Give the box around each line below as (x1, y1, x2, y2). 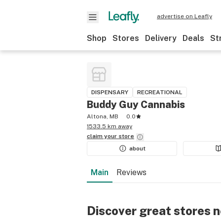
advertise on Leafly (157, 13, 212, 20)
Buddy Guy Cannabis (87, 99, 185, 110)
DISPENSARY (91, 89, 128, 96)
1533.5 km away (87, 123, 132, 130)
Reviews (116, 168, 147, 177)
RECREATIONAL (137, 89, 183, 96)
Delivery (145, 34, 177, 43)
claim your (87, 133, 118, 140)
